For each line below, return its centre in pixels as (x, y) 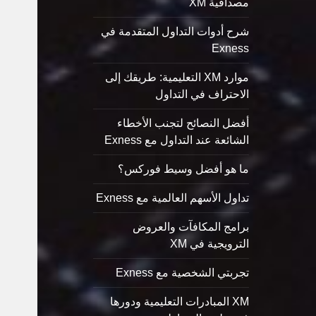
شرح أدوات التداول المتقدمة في (175, 32)
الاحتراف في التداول (202, 95)
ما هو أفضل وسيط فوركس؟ (183, 169)
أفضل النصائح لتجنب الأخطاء (183, 123)
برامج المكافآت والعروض (190, 227)
